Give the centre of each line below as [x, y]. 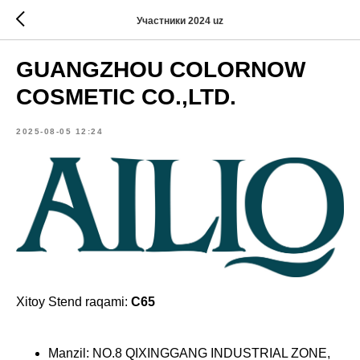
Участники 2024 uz [180, 20]
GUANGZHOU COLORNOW [161, 70]
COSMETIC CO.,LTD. [126, 97]
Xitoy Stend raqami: [74, 301]
